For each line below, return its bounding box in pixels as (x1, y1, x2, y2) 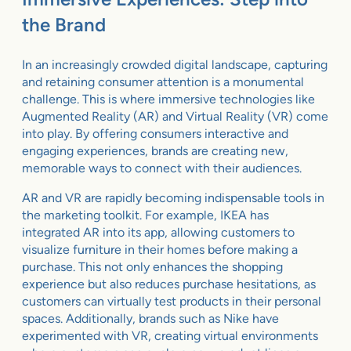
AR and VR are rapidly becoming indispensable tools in (22, 190, 324, 205)
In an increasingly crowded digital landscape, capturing (22, 56, 327, 72)
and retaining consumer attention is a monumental (22, 74, 304, 89)
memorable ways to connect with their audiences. (22, 160, 302, 175)
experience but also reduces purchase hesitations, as (22, 276, 316, 291)
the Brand (22, 13, 106, 36)
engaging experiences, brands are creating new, (22, 143, 288, 158)
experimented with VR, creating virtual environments (22, 327, 318, 343)
